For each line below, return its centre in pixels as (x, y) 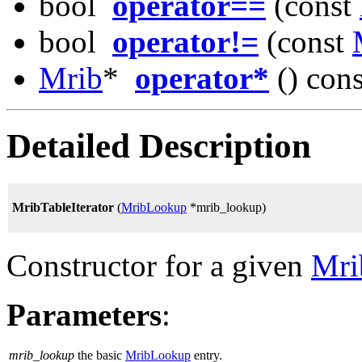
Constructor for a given (159, 266)
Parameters (84, 315)
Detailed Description (159, 146)
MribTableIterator (63, 208)
